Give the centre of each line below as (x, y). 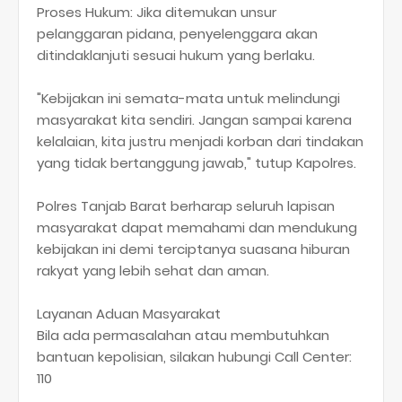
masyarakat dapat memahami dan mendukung (197, 228)
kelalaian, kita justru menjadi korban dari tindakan (200, 142)
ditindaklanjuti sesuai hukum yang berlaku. (176, 56)
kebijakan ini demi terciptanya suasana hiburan (193, 249)
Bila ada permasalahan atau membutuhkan (183, 336)
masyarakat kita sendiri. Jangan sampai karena (194, 120)
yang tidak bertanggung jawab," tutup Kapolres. (197, 163)
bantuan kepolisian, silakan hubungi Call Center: (194, 357)
